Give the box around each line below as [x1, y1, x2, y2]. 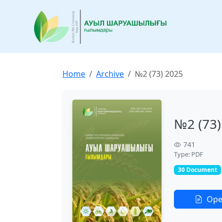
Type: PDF [174, 150, 203, 159]
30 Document [177, 166, 217, 174]
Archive [96, 68, 124, 79]
